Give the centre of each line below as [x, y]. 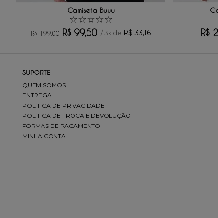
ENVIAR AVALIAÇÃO [82, 55]
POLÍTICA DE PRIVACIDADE [64, 105]
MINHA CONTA [44, 136]
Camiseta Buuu [91, 10]
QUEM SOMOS [44, 85]
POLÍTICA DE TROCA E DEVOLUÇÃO [77, 115]
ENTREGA [37, 95]
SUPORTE [36, 72]
